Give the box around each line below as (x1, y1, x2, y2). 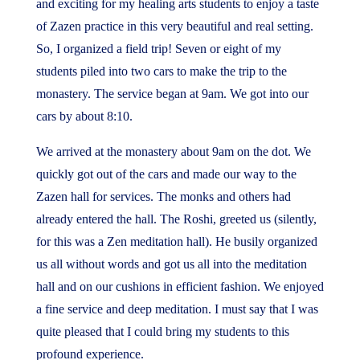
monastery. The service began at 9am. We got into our (35, 87, 309, 100)
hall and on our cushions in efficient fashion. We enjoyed (35, 280, 324, 293)
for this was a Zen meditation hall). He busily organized (35, 235, 317, 248)
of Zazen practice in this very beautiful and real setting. (35, 19, 313, 33)
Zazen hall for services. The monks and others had (35, 190, 291, 203)
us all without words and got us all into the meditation (35, 257, 307, 271)
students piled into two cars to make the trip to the (35, 64, 287, 78)
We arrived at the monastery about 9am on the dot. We (35, 145, 311, 158)
